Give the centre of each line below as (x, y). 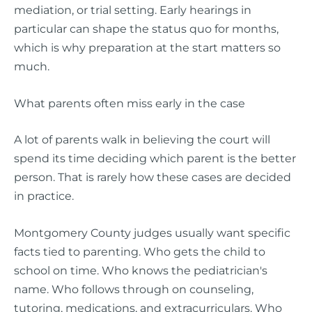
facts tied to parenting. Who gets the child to (140, 251)
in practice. (44, 195)
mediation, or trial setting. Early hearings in (133, 9)
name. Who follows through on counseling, (134, 289)
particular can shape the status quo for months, (146, 28)
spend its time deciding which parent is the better (155, 158)
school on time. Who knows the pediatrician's (141, 270)
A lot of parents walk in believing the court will (142, 139)
